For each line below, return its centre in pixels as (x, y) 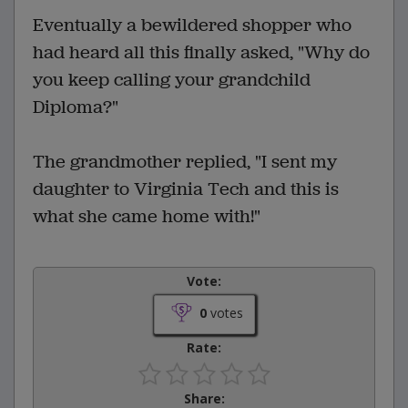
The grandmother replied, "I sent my (185, 161)
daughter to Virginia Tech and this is (186, 189)
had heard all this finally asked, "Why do (201, 52)
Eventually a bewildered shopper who (192, 25)
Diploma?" (76, 107)
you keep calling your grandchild (172, 79)
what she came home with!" (147, 216)
